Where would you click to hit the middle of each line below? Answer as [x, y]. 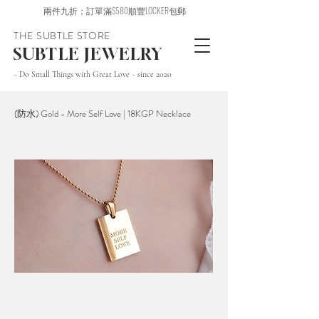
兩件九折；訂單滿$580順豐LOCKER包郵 [115, 10]
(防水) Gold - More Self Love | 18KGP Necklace [103, 114]
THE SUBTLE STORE [62, 36]
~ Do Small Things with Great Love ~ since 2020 [93, 74]
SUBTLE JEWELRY [88, 54]
